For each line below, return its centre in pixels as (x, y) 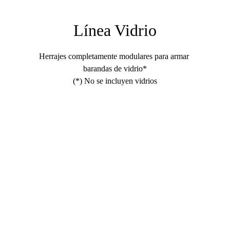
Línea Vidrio (115, 30)
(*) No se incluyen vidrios (115, 81)
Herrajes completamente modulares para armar (115, 56)
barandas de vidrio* (115, 69)
